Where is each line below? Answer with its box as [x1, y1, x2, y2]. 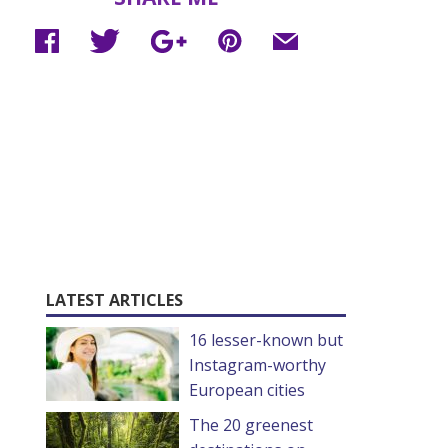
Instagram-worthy [189, 353, 326, 376]
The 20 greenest [189, 413, 313, 436]
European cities [189, 378, 305, 401]
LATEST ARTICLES [46, 288, 183, 311]
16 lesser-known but [189, 328, 343, 351]
